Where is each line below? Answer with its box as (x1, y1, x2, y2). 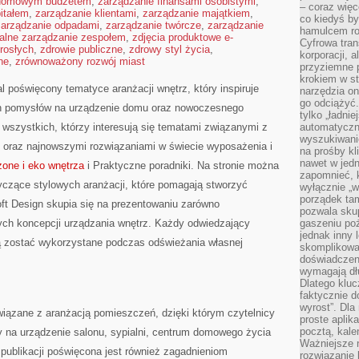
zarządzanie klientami (35, 7, 136, 19)
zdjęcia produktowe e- (132, 31, 233, 43)
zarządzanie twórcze (106, 19, 201, 31)
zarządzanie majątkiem (143, 7, 250, 19)
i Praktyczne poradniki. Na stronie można (84, 159, 279, 171)
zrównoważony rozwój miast (15, 55, 145, 67)
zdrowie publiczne (40, 43, 123, 55)
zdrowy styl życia (129, 43, 210, 55)
